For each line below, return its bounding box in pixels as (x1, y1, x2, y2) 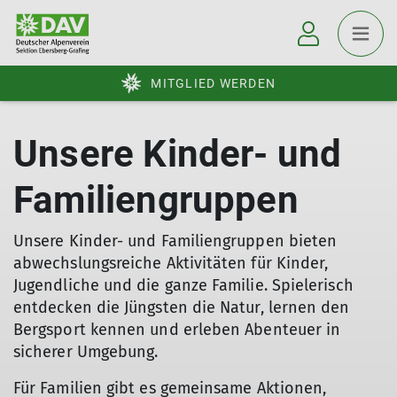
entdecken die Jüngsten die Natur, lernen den (13, 298, 350, 317)
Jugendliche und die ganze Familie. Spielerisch (13, 276, 354, 295)
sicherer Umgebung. (13, 342, 159, 362)
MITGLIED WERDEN (151, 76, 276, 90)
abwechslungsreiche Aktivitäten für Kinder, (13, 253, 329, 273)
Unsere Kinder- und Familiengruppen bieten (13, 231, 338, 251)
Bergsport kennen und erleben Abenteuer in (13, 320, 341, 339)
